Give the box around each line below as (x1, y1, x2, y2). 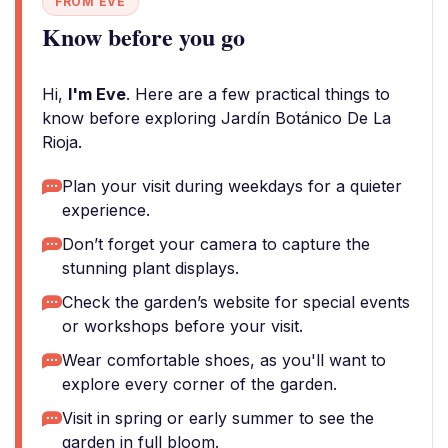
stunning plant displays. (62, 258, 239, 278)
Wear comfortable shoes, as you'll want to (62, 350, 386, 370)
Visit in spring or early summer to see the (62, 408, 374, 428)
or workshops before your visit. (62, 316, 303, 336)
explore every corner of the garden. (62, 374, 337, 394)
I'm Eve (68, 84, 126, 104)
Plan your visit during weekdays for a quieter (62, 176, 402, 196)
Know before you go (42, 19, 245, 54)
